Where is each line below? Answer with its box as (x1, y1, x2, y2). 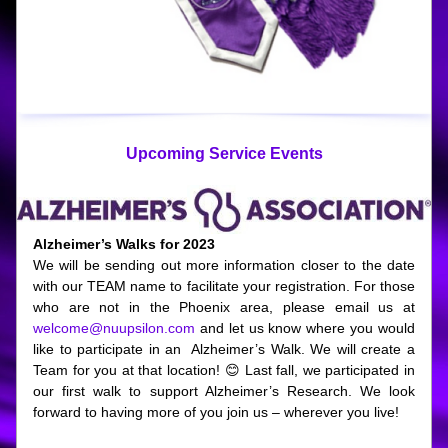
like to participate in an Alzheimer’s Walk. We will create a (33, 341, 415, 357)
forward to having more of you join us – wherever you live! (33, 404, 403, 420)
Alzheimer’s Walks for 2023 (33, 236, 215, 252)
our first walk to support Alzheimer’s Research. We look (33, 383, 415, 399)
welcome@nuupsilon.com (33, 320, 195, 336)
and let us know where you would (195, 320, 415, 336)
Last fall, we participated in (244, 362, 416, 378)
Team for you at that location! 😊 (33, 362, 245, 378)
